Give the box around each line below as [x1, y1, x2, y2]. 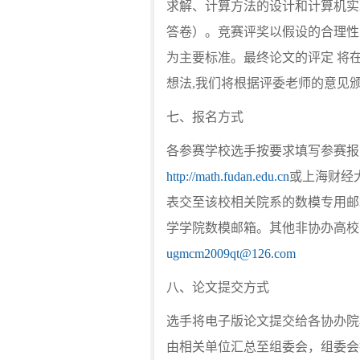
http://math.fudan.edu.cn [166, 170, 289, 183]
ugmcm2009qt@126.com [166, 247, 296, 260]
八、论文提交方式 [166, 280, 269, 294]
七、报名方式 [166, 110, 243, 124]
